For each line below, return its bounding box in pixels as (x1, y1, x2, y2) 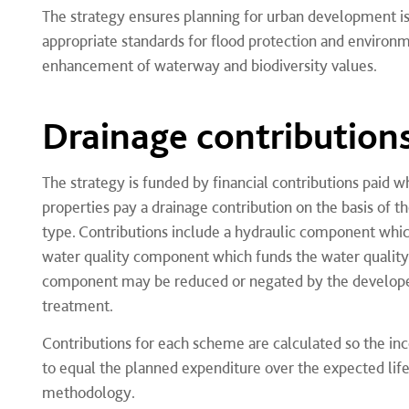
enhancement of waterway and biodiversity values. (41, 56, 377, 75)
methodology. (41, 383, 135, 402)
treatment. (41, 296, 113, 315)
